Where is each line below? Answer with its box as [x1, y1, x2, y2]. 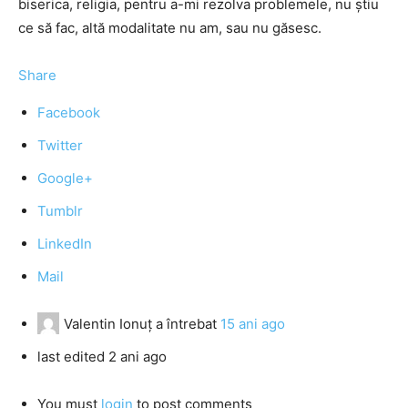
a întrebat [152, 315, 220, 332]
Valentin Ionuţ [64, 315, 152, 332]
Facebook [37, 104, 100, 121]
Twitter [37, 137, 83, 154]
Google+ [37, 169, 93, 187]
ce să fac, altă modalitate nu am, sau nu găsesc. [18, 19, 321, 36]
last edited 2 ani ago [37, 348, 167, 365]
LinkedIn [37, 235, 92, 252]
